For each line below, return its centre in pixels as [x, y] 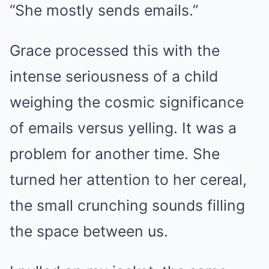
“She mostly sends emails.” [104, 10]
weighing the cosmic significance [127, 102]
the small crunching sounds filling [127, 205]
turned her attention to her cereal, [128, 180]
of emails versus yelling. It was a [123, 128]
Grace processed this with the [115, 50]
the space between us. [89, 231]
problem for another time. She [115, 154]
